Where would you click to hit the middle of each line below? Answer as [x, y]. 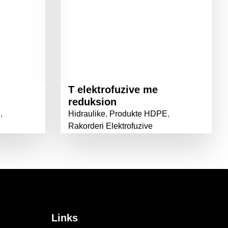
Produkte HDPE [138, 114]
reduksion [92, 102]
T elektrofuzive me [113, 90]
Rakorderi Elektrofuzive [110, 126]
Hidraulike [87, 114]
